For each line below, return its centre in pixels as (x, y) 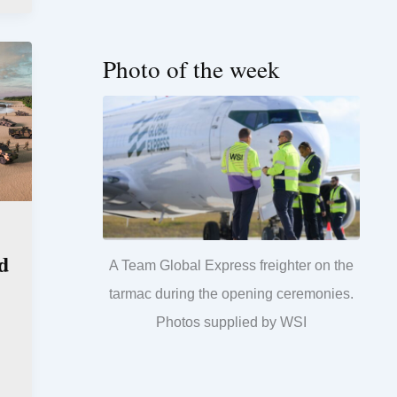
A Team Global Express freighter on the (231, 266)
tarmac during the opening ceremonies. (231, 294)
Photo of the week (191, 68)
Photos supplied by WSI (231, 323)
